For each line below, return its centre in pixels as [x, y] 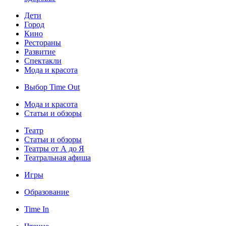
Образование [47, 192]
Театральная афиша [58, 158]
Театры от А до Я [54, 149]
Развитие [40, 52]
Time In [37, 209]
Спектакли [43, 61]
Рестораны [43, 43]
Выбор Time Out [52, 87]
